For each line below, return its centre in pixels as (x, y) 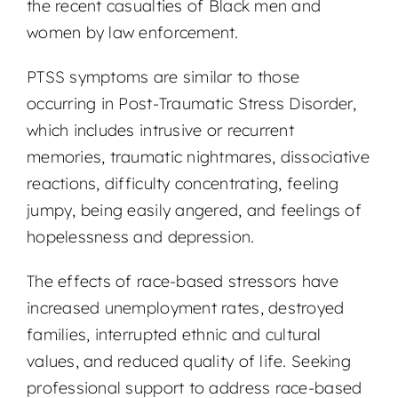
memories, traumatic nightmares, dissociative (198, 157)
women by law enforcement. (132, 33)
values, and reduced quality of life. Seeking (188, 362)
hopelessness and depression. (140, 237)
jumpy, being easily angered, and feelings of (194, 211)
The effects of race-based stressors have (182, 282)
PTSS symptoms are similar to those (163, 77)
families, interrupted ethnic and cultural (174, 335)
